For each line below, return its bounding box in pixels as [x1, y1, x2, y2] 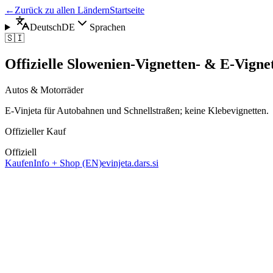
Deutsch [29, 22, 62, 32]
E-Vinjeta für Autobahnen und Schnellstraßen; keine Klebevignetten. [5, 105, 269, 116]
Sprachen [89, 22, 126, 32]
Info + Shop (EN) [34, 157, 102, 168]
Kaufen [5, 157, 34, 168]
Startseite [110, 5, 144, 15]
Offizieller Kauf [5, 126, 66, 136]
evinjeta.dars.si [102, 157, 158, 168]
